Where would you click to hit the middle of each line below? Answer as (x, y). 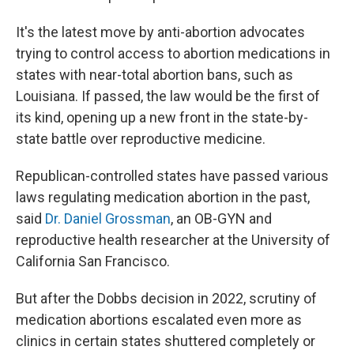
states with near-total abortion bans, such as (154, 75)
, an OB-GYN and (221, 218)
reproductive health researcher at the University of (173, 240)
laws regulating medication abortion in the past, (163, 197)
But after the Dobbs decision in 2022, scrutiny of (166, 298)
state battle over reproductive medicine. (141, 139)
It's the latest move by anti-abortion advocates (160, 32)
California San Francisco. (93, 261)
